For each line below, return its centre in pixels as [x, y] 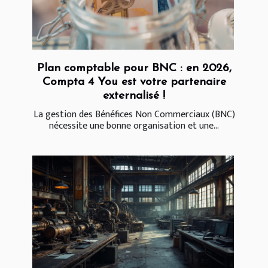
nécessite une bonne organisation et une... [134, 126]
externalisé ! [134, 96]
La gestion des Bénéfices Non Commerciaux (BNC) [134, 115]
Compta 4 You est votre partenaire [134, 83]
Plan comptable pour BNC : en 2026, [134, 69]
